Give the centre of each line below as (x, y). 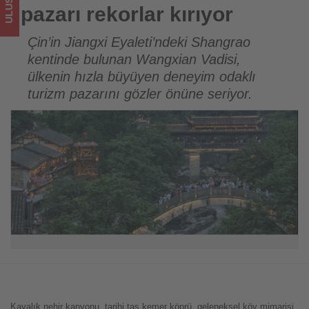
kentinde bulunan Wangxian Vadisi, (134, 60)
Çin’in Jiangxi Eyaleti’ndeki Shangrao (139, 42)
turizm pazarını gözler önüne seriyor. (140, 94)
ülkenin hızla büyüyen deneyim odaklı (142, 77)
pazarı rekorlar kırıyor (127, 14)
